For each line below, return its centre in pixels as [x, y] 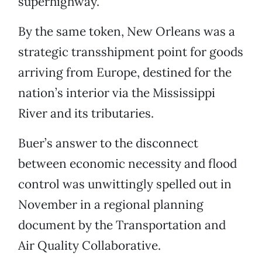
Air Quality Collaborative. [89, 246]
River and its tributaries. [86, 113]
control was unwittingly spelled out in [125, 184]
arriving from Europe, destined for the [125, 73]
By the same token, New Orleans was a [127, 32]
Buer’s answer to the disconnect [108, 143]
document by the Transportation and [122, 225]
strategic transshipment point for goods [131, 52]
